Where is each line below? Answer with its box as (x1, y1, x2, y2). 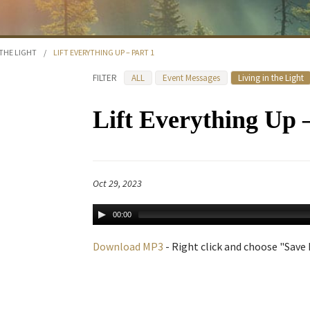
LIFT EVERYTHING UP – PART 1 (53, 47, 154, 57)
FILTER (93, 72, 117, 84)
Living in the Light (238, 72, 304, 84)
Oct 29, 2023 (93, 177, 142, 190)
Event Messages (163, 72, 220, 84)
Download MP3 (93, 239, 163, 254)
